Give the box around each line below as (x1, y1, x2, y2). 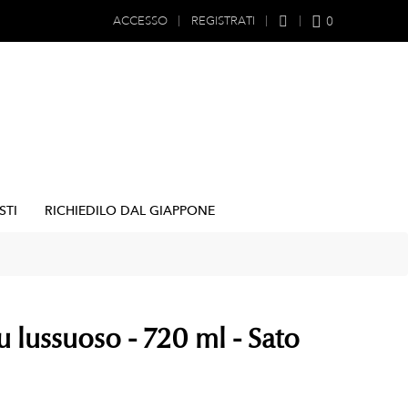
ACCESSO (112, 14, 168, 28)
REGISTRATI (190, 14, 255, 28)
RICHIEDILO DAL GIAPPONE (45, 201, 215, 219)
